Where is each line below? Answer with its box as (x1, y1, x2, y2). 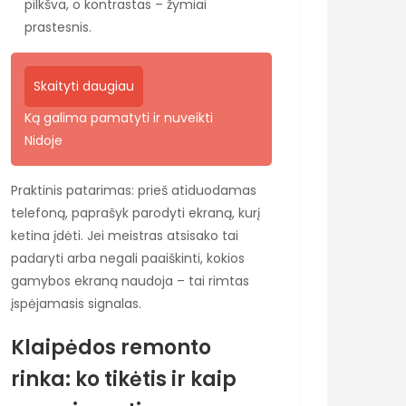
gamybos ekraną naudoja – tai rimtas (11, 271, 249, 290)
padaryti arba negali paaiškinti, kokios (11, 248, 245, 267)
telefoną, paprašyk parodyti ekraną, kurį (11, 203, 260, 222)
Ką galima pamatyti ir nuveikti (24, 108, 213, 127)
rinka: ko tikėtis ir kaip (11, 364, 237, 393)
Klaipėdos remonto (11, 333, 211, 362)
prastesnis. (24, 17, 92, 36)
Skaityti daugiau (34, 76, 134, 95)
